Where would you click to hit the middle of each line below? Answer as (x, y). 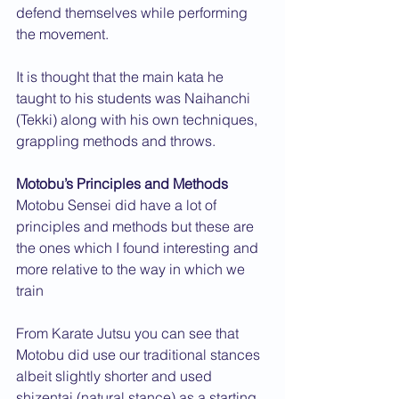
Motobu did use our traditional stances (140, 354)
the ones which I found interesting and (139, 248)
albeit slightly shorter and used (116, 376)
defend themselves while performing (134, 12)
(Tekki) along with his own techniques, (138, 119)
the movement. (62, 34)
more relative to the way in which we (132, 269)
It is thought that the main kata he (122, 77)
